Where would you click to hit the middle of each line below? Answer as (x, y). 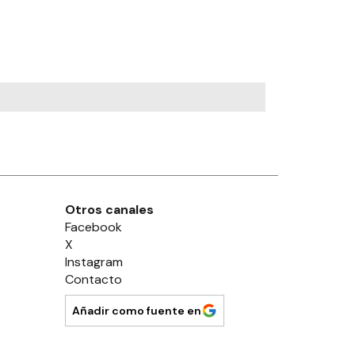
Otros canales (109, 210)
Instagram (94, 262)
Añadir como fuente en (136, 311)
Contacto (93, 279)
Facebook (93, 227)
